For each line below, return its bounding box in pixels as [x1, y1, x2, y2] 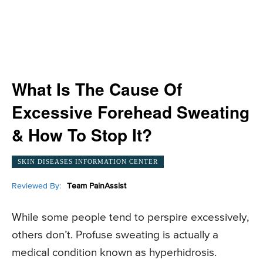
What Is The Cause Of [12, 77, 182, 101]
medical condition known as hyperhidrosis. [12, 247, 217, 259]
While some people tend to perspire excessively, [12, 212, 249, 224]
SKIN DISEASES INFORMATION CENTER [18, 157, 158, 165]
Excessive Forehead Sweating [12, 100, 249, 124]
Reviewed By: [12, 181, 61, 190]
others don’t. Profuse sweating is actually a [12, 230, 218, 241]
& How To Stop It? [12, 123, 152, 147]
